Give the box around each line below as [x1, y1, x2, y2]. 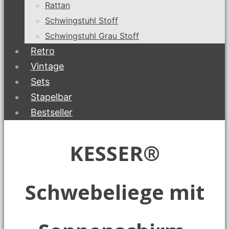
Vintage [31, 61, 64, 72]
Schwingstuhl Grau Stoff [45, 31, 139, 41]
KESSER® [69, 139, 160, 167]
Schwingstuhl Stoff [45, 15, 118, 26]
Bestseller [31, 107, 73, 118]
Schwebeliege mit [25, 177, 204, 206]
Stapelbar [31, 91, 72, 102]
